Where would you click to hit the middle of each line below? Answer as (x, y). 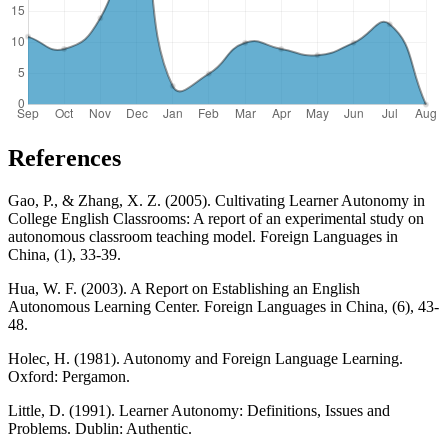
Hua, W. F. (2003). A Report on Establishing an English (184, 288)
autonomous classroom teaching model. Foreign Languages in (203, 236)
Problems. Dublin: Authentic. (100, 428)
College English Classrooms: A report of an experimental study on (216, 218)
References (64, 157)
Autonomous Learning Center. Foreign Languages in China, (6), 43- (223, 306)
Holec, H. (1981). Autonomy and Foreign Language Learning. (205, 358)
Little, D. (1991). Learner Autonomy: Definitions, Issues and (199, 410)
